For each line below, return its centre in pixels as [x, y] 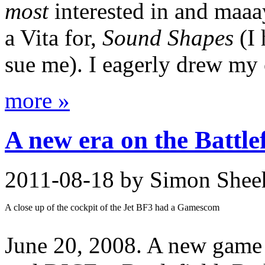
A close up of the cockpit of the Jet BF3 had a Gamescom [112, 208]
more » [37, 101]
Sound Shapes [168, 38]
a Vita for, [54, 38]
